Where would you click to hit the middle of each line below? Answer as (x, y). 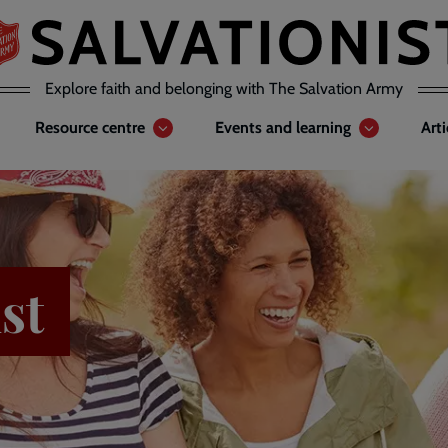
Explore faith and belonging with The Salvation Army (224, 88)
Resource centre (90, 127)
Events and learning (283, 127)
